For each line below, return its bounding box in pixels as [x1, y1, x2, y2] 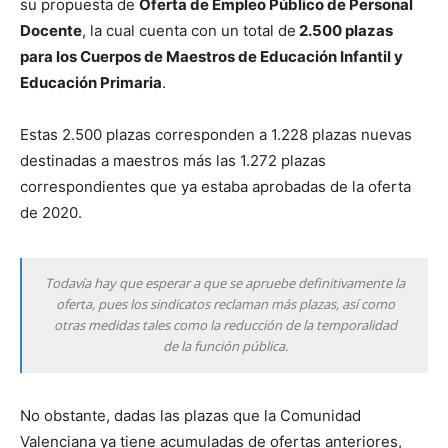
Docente [20, 21, 82, 41]
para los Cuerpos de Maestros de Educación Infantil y [20, 47, 403, 67]
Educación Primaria [20, 73, 162, 93]
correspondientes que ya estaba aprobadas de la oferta [20, 177, 411, 197]
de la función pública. [162, 337, 288, 356]
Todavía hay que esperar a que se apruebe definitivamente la [45, 274, 405, 293]
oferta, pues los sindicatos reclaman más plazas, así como [55, 295, 395, 314]
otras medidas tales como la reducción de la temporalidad [53, 316, 397, 335]
